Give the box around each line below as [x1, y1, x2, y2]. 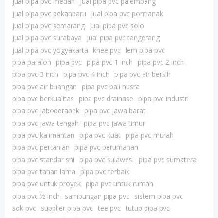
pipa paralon [12, 57, 51, 67]
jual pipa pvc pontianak [91, 9, 163, 18]
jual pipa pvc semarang [12, 21, 85, 30]
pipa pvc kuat [79, 130, 121, 140]
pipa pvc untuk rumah [86, 179, 153, 188]
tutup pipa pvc [126, 203, 170, 213]
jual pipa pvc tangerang [87, 33, 160, 42]
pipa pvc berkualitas [12, 94, 74, 103]
